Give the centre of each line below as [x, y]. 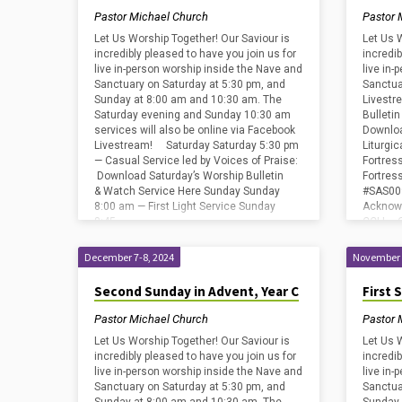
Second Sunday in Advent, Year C [197, 292]
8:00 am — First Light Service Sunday [185, 207]
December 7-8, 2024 [129, 258]
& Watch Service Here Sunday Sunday [187, 192]
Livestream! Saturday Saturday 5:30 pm [197, 146]
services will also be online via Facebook [195, 131]
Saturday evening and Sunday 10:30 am [192, 115]
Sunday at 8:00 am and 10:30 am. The [188, 100]
